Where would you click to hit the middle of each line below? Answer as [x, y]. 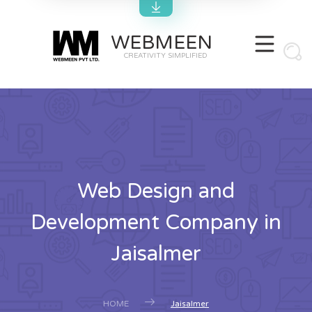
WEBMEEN [161, 42]
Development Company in [156, 223]
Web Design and [156, 191]
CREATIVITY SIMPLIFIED [165, 55]
